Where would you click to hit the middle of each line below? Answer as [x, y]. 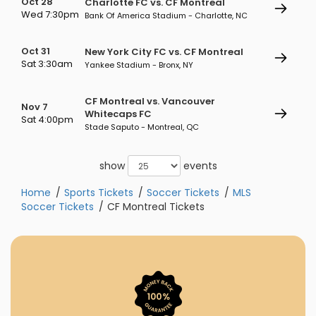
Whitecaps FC [118, 114]
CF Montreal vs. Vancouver [150, 101]
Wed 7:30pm [50, 14]
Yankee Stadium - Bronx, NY [139, 65]
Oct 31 [36, 51]
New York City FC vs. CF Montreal [164, 52]
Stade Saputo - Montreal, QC [142, 127]
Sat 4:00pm [47, 120]
